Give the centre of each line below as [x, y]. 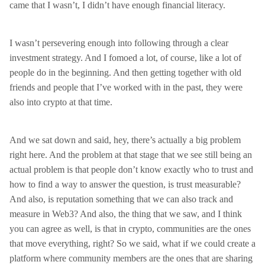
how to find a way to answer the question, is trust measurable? [125, 184]
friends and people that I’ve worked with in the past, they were [126, 87]
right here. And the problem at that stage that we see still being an [131, 155]
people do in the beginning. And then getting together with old [125, 72]
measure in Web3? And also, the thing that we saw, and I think [126, 214]
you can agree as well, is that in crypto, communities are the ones [130, 229]
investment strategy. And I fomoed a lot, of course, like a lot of [125, 58]
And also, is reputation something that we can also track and [121, 199]
